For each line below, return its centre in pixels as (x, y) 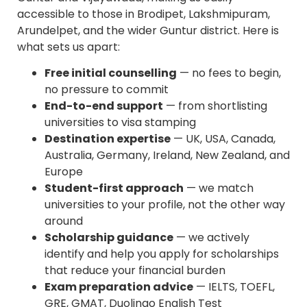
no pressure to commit (107, 90)
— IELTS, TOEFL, (234, 287)
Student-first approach (114, 188)
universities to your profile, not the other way (165, 205)
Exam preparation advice (119, 287)
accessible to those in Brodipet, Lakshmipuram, (144, 14)
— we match (219, 188)
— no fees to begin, (229, 73)
